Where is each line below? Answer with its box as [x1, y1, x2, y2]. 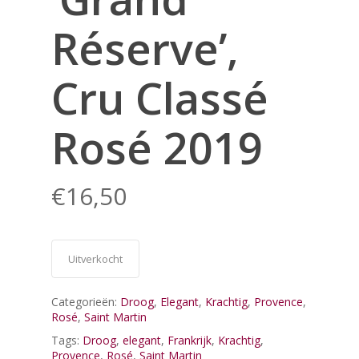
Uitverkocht [68, 251, 123, 266]
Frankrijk [167, 332, 212, 348]
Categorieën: [51, 293, 120, 309]
